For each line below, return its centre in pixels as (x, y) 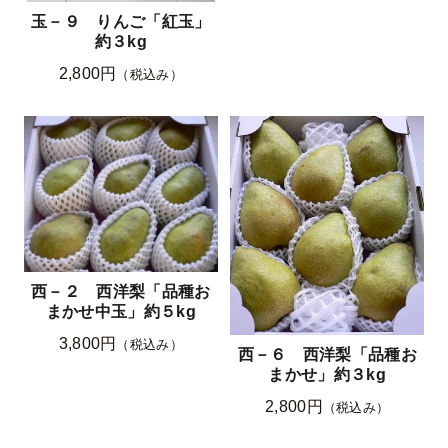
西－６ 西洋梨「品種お (327, 354)
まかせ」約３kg (327, 374)
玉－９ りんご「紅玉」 (121, 21)
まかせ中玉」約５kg (120, 311)
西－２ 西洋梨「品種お (121, 291)
